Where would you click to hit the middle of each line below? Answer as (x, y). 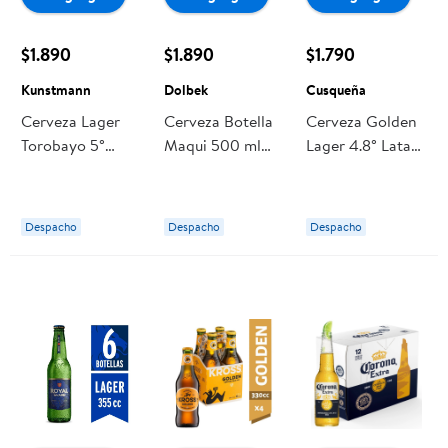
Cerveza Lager (70, 120)
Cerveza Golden (362, 120)
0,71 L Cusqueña (361, 168)
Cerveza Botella (218, 120)
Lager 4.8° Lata (359, 144)
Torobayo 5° (63, 144)
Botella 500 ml (72, 168)
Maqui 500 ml (212, 144)
